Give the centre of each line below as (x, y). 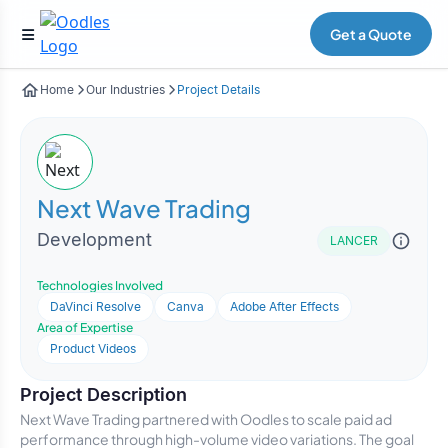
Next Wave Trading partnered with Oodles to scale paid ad (206, 419)
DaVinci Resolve (95, 306)
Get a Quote (371, 34)
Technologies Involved (100, 285)
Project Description (103, 394)
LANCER (354, 240)
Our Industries (125, 89)
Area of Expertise (85, 327)
